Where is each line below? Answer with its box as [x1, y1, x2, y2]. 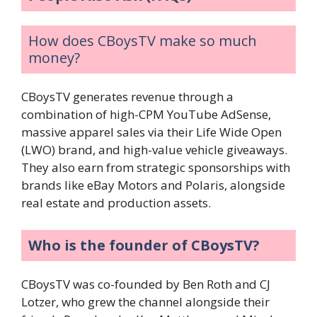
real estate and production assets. [21, 195, 211, 212]
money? [28, 48, 80, 68]
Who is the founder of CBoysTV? [28, 235, 260, 255]
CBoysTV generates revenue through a [21, 88, 234, 105]
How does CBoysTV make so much [28, 31, 257, 51]
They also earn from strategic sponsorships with [21, 159, 290, 176]
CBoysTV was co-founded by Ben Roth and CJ [21, 275, 270, 292]
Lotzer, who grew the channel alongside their [21, 293, 270, 310]
